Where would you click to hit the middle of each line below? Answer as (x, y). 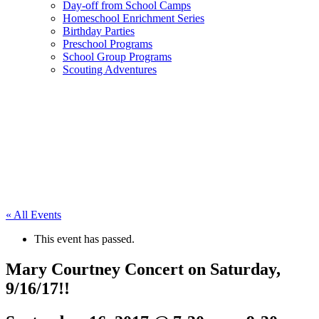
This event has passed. (84, 239)
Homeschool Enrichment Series (134, 18)
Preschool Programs (108, 44)
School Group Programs (117, 57)
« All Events (33, 215)
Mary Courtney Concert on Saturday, (143, 269)
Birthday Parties (99, 31)
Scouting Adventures (110, 69)
